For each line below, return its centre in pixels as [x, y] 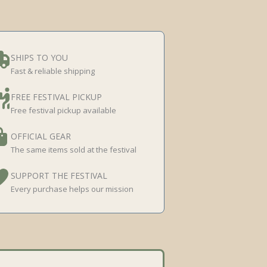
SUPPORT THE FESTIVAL [59, 176]
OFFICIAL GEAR [41, 136]
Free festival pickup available [63, 110]
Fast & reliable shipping [52, 71]
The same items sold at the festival [73, 150]
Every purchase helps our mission [72, 189]
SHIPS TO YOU [39, 58]
